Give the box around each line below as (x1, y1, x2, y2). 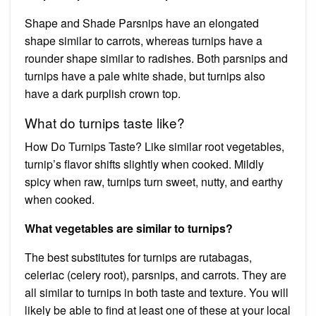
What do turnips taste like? (25, 112, 185, 132)
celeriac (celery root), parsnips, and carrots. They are (25, 266, 286, 283)
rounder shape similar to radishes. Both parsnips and (25, 49, 288, 66)
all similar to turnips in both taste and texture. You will (25, 284, 288, 300)
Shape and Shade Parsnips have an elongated (25, 14, 259, 31)
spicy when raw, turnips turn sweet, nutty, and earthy (25, 173, 283, 190)
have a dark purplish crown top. (25, 85, 181, 102)
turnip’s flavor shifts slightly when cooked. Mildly (25, 155, 264, 172)
